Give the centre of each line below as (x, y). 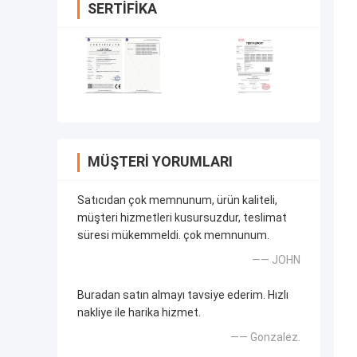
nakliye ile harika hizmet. (139, 313)
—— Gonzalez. (265, 337)
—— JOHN (276, 260)
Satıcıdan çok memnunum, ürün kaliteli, (177, 200)
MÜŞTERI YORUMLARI (160, 162)
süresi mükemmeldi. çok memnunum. (173, 235)
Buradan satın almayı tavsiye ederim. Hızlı (183, 295)
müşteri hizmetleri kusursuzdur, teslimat (182, 218)
